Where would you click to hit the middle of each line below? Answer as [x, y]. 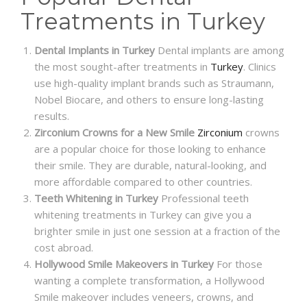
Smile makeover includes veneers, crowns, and [144, 297]
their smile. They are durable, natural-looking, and [150, 165]
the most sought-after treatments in [122, 67]
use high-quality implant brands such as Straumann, [154, 83]
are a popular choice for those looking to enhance [150, 149]
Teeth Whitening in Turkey [96, 198]
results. [52, 116]
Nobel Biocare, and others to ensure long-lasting [149, 100]
